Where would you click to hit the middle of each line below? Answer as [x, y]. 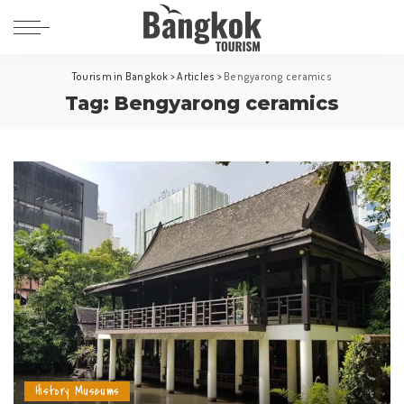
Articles [196, 76]
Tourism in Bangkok [120, 76]
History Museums [78, 391]
